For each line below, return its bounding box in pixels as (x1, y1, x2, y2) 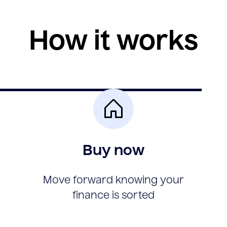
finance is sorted (72, 191, 155, 201)
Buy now (82, 144, 144, 158)
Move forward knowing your (43, 176, 184, 186)
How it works (29, 29, 198, 56)
